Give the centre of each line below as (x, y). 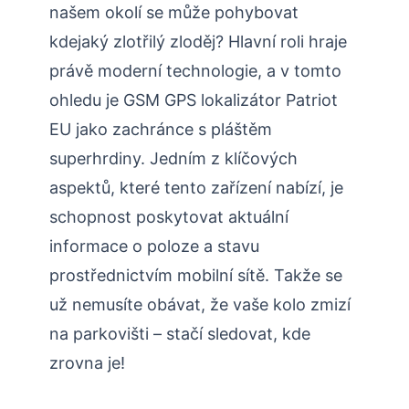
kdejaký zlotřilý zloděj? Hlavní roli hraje (198, 42)
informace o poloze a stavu (154, 246)
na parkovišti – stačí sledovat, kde (180, 334)
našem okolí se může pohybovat (174, 13)
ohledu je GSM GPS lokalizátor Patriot (194, 100)
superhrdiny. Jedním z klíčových (173, 159)
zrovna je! (87, 363)
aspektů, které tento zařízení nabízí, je (196, 188)
